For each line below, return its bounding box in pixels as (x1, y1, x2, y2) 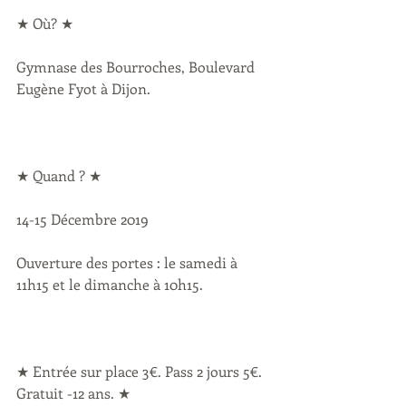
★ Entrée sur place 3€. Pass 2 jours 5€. (16, 361, 266, 381)
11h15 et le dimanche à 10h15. (16, 274, 203, 294)
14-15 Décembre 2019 (16, 208, 149, 228)
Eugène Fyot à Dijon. (16, 78, 150, 98)
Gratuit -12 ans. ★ (16, 382, 130, 402)
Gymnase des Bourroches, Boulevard (16, 56, 258, 76)
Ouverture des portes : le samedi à (16, 252, 241, 272)
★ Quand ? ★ (16, 165, 101, 185)
